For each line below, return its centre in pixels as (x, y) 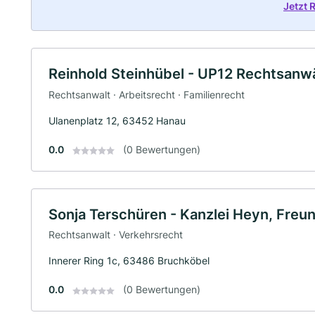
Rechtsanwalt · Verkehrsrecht (116, 235)
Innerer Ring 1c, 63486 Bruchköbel (129, 261)
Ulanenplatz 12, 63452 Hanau (117, 120)
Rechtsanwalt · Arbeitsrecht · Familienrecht (147, 94)
